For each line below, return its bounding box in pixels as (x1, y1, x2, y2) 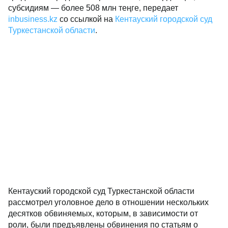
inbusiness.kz (8, 15, 58, 23)
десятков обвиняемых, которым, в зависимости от (8, 209, 198, 218)
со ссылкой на (58, 15, 115, 23)
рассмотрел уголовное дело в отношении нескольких (8, 198, 209, 207)
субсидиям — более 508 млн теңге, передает (8, 4, 178, 12)
